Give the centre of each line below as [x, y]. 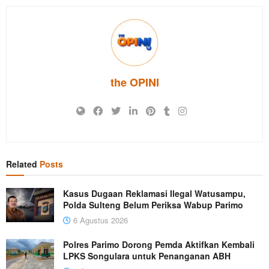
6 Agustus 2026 [99, 220]
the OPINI [134, 83]
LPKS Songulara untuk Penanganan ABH [147, 256]
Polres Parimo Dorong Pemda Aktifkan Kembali [159, 245]
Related [22, 164]
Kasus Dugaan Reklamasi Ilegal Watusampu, [154, 194]
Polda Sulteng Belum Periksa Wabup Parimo [153, 205]
